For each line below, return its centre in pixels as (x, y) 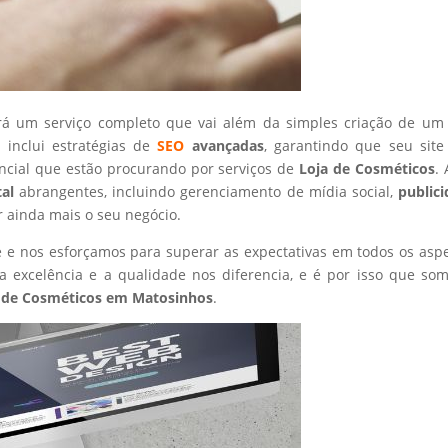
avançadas (224, 145)
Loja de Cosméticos (367, 168)
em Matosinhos (158, 297)
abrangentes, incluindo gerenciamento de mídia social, (208, 191)
